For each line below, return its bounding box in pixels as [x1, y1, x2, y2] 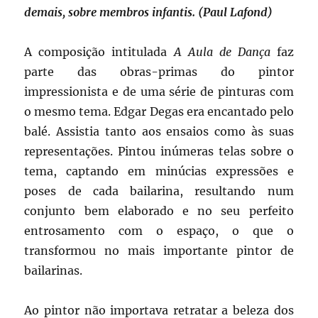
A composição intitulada [24, 44, 174, 59]
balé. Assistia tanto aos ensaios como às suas [24, 124, 294, 138]
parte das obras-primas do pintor [24, 64, 294, 79]
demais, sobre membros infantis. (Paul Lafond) [24, 4, 273, 19]
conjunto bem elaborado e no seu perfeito [24, 203, 294, 218]
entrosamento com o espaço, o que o [24, 223, 294, 238]
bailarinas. [24, 263, 83, 278]
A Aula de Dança [173, 44, 270, 59]
